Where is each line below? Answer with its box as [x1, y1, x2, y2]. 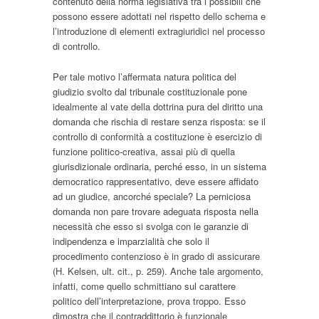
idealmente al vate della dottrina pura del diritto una [53, 100, 263, 114]
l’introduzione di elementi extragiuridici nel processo [53, 24, 265, 38]
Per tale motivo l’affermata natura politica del [53, 70, 236, 84]
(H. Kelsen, [53, 264, 102, 278]
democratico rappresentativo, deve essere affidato [53, 174, 258, 189]
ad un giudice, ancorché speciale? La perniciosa [53, 189, 251, 204]
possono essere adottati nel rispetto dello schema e [53, 9, 266, 23]
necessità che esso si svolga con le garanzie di [53, 219, 249, 234]
